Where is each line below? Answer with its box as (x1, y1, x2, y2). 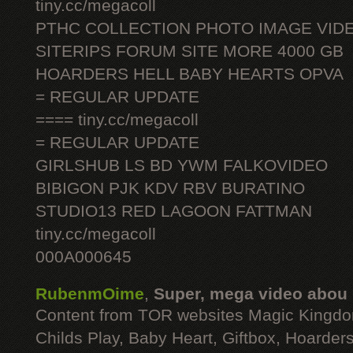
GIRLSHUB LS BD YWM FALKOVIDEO (35, 156, 328, 175)
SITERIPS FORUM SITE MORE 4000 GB (35, 42, 344, 61)
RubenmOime (35, 284, 144, 303)
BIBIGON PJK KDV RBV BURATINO (35, 179, 305, 198)
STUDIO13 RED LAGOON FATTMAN (35, 202, 312, 221)
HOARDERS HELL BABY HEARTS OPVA (35, 65, 344, 84)
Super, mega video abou (154, 284, 347, 303)
